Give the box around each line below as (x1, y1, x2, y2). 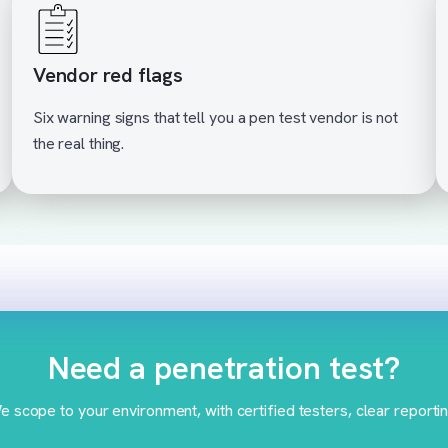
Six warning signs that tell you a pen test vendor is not (32, 106, 399, 128)
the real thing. (32, 132, 125, 154)
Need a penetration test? (47, 346, 401, 389)
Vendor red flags (32, 61, 184, 88)
